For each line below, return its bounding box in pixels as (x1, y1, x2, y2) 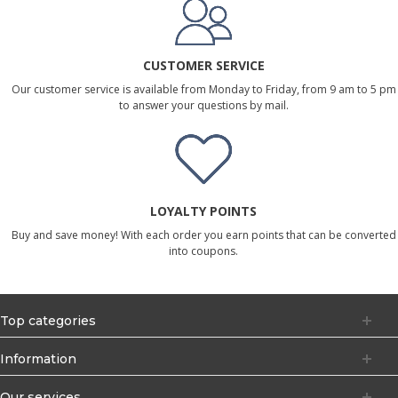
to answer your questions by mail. (118, 97, 289, 113)
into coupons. (169, 243, 238, 259)
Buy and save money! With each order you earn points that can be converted (11, 227, 396, 243)
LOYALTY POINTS (150, 202, 257, 219)
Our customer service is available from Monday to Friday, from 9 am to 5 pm (11, 81, 396, 97)
